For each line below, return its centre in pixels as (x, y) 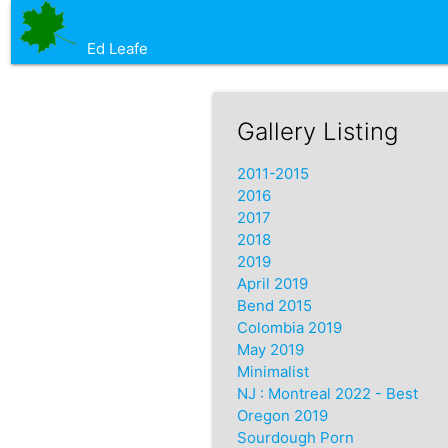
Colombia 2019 (289, 327)
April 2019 (272, 283)
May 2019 (270, 349)
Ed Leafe (116, 48)
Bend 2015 (274, 305)
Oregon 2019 (282, 415)
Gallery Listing (317, 131)
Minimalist (272, 371)
